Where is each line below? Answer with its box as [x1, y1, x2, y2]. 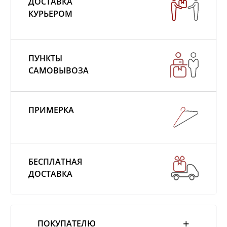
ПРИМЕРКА [28, 104, 74, 116]
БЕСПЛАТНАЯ [28, 156, 82, 167]
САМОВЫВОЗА [28, 64, 89, 76]
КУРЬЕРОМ [28, 8, 72, 19]
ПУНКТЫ [28, 52, 62, 64]
